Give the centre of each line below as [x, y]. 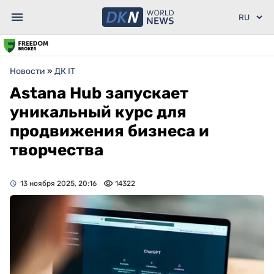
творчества [57, 150]
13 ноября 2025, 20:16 [58, 183]
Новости [28, 71]
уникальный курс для [98, 112]
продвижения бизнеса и [109, 131]
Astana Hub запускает [99, 93]
